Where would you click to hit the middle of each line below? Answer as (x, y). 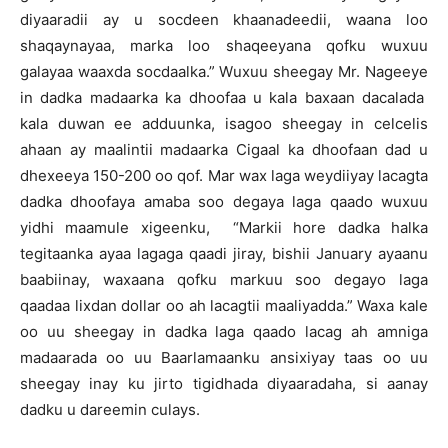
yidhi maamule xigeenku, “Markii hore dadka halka (224, 227)
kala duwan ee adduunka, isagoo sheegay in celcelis (224, 123)
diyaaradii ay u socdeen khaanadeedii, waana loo (224, 19)
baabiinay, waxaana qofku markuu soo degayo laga (224, 279)
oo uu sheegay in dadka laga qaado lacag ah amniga (224, 331)
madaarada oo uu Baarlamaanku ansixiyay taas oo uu (224, 357)
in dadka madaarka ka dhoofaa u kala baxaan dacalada (224, 97)
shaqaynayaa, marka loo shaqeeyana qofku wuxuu (224, 45)
